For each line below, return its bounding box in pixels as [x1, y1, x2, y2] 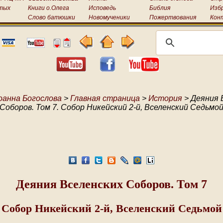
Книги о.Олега [28, 4, 69, 11]
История [148, 94, 182, 103]
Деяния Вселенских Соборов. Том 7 [16, 177, 207, 191]
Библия [149, 4, 170, 11]
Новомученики [89, 14, 130, 21]
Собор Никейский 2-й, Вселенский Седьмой [1, 202, 222, 215]
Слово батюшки [28, 14, 75, 21]
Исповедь [89, 4, 116, 11]
